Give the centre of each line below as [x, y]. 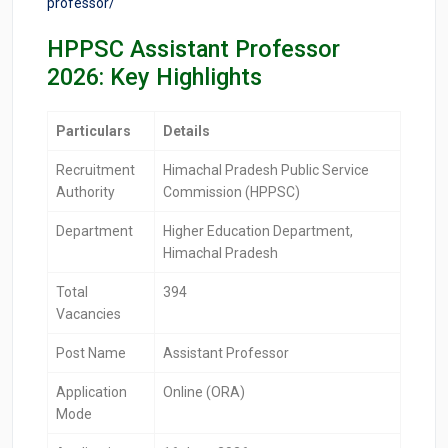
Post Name [91, 353]
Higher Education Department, [258, 231]
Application [91, 392]
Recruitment [95, 170]
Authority [85, 192]
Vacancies [88, 314]
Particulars [93, 131]
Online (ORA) [204, 392]
